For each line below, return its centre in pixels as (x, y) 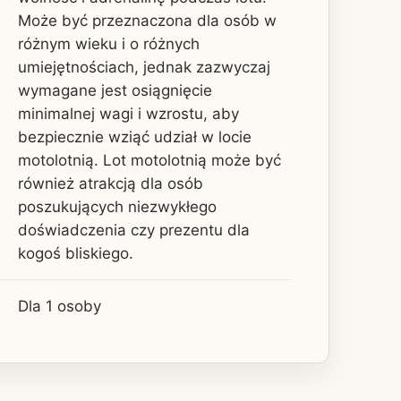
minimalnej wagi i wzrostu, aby (128, 113)
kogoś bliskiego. (76, 253)
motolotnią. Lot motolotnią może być (149, 160)
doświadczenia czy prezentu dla (134, 230)
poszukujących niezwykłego (117, 206)
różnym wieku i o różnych (109, 43)
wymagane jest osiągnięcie (115, 90)
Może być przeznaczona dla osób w (147, 20)
